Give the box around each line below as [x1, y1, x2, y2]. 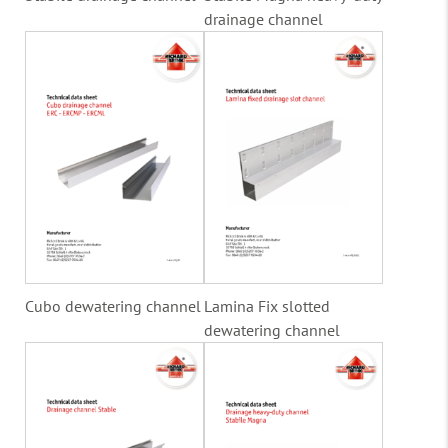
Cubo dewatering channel [25, 295, 201, 316]
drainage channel [204, 9, 323, 29]
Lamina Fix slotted [204, 295, 330, 316]
